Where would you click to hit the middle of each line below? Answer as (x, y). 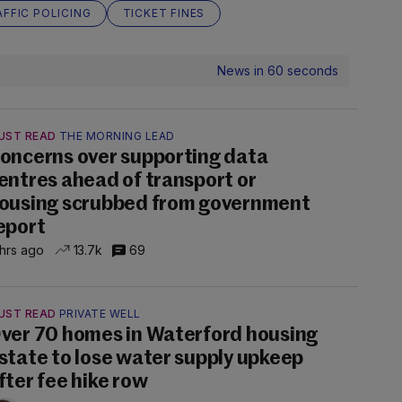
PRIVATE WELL (100, 314)
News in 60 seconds (278, 70)
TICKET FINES (164, 13)
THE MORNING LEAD (117, 136)
